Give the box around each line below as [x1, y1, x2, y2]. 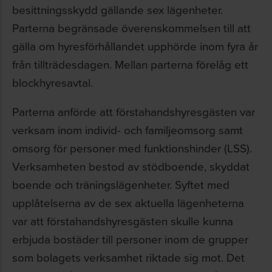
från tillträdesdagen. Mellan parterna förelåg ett [12, 56, 248, 72]
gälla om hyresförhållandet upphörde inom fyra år [12, 38, 258, 54]
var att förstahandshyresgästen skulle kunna [12, 212, 233, 229]
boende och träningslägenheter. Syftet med [12, 176, 229, 192]
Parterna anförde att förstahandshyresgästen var [12, 103, 255, 120]
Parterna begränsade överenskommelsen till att [12, 19, 251, 36]
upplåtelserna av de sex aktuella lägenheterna [12, 194, 244, 211]
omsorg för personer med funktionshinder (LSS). [12, 140, 252, 156]
